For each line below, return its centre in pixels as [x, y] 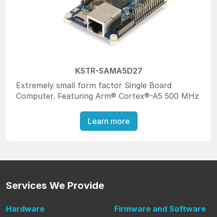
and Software [179, 209]
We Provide [77, 186]
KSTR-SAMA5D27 [108, 70]
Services [28, 186]
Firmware [133, 209]
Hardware [25, 209]
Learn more [108, 121]
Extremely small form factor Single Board [94, 85]
